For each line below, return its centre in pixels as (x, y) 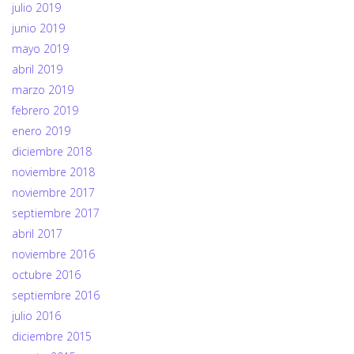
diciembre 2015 (52, 337)
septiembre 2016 (56, 296)
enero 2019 (41, 131)
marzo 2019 (43, 90)
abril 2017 (37, 234)
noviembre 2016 (53, 254)
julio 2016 (36, 316)
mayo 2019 (40, 49)
